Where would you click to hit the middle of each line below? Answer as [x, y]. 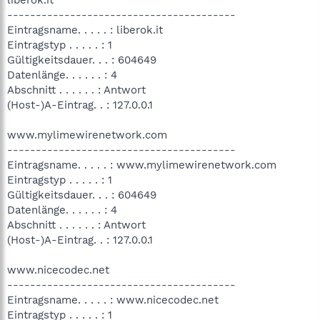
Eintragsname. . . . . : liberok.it [85, 30]
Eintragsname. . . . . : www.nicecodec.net [113, 300]
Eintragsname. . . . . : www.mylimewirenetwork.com [142, 165]
